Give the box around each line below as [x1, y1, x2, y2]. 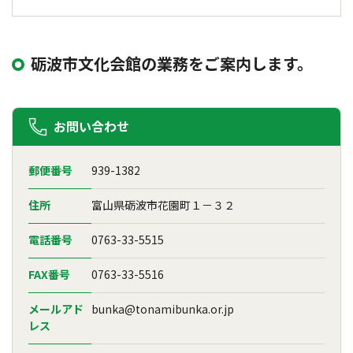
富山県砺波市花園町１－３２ [91, 197, 235, 213]
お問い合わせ [54, 117, 129, 136]
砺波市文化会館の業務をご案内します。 [31, 52, 313, 75]
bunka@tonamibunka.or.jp [91, 301, 234, 317]
